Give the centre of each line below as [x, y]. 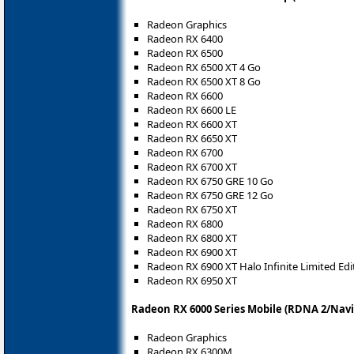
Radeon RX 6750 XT [192, 210]
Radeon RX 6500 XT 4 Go [204, 68]
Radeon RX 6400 [185, 39]
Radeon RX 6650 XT [192, 139]
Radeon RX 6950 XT [192, 281]
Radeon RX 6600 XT [192, 124]
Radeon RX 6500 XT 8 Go [204, 82]
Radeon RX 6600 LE [192, 110]
